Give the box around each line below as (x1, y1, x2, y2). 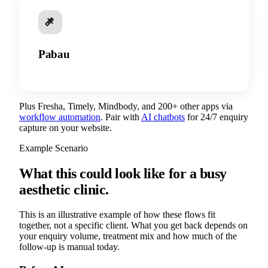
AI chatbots (141, 111, 185, 122)
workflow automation (19, 111, 100, 122)
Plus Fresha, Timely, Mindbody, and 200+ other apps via (19, 100, 233, 111)
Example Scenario (19, 142, 88, 153)
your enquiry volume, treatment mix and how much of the (19, 231, 237, 242)
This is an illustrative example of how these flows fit (19, 209, 215, 220)
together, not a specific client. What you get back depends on (19, 220, 248, 231)
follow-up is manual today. (19, 242, 120, 252)
